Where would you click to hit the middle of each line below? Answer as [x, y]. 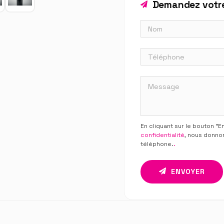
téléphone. [157, 144]
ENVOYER [187, 171]
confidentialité [162, 135]
